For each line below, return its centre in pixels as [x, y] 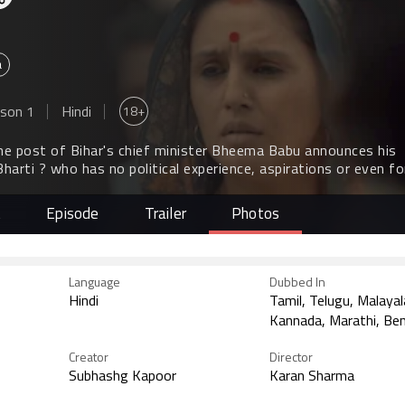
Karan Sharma [312, 377]
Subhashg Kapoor [122, 377]
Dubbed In [297, 283]
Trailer [165, 215]
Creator [89, 358]
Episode [73, 215]
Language [94, 283]
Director [291, 358]
